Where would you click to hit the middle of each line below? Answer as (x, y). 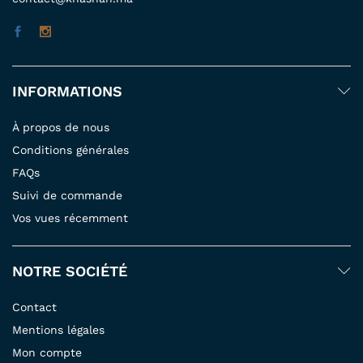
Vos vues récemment (70, 218)
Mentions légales (58, 329)
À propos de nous (61, 127)
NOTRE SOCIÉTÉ (70, 271)
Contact (34, 307)
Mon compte (47, 352)
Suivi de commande (67, 195)
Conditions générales (70, 149)
